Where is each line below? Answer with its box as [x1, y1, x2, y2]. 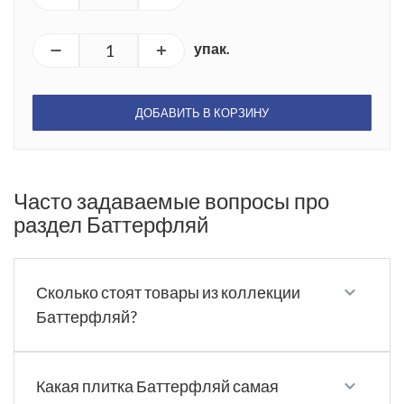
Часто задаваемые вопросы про [14, 188, 329, 215]
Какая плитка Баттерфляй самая [36, 376, 279, 397]
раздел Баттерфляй [14, 211, 208, 238]
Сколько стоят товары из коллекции [36, 282, 300, 303]
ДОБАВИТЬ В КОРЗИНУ [135, 106, 269, 121]
